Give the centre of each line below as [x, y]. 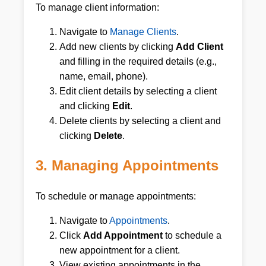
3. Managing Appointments [127, 166]
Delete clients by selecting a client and [140, 121]
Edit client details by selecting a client [138, 91]
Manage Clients [143, 31]
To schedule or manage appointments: [116, 197]
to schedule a [192, 236]
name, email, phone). [104, 76]
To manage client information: [97, 7]
